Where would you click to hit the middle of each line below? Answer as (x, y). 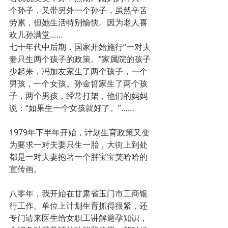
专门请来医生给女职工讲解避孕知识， (78, 218)
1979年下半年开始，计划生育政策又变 (79, 133)
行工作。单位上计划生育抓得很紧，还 (78, 206)
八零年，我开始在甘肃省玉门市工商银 (78, 194)
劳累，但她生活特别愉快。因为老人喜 (78, 23)
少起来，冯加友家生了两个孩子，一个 (78, 72)
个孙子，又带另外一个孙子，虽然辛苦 (78, 10)
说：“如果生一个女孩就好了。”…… (72, 108)
